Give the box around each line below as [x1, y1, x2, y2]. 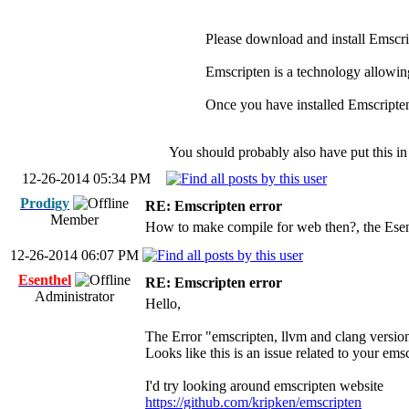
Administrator [35, 288, 114, 304]
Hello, [145, 296, 181, 311]
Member [50, 212, 99, 227]
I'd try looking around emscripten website [145, 378, 383, 393]
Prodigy [20, 195, 69, 211]
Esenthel [18, 272, 71, 288]
